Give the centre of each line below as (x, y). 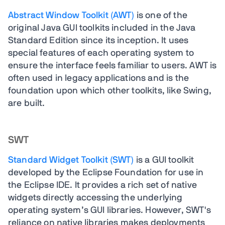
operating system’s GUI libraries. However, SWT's (109, 210)
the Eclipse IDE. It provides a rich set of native (102, 185)
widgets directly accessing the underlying (95, 198)
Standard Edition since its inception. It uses (98, 41)
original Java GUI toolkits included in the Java (102, 28)
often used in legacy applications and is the (99, 78)
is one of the (161, 16)
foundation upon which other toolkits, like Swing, (110, 91)
